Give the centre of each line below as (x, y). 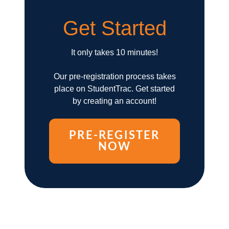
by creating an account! (114, 101)
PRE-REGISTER (114, 136)
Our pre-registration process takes (114, 76)
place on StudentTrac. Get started (114, 88)
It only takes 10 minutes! (114, 53)
